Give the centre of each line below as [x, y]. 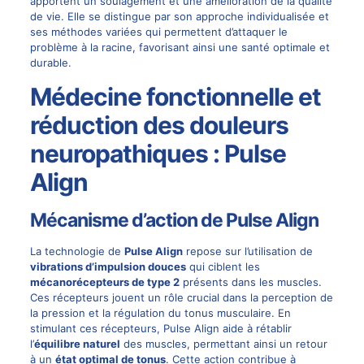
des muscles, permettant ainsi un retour [223, 343]
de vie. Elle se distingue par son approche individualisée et [179, 16]
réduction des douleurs [159, 125]
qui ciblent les [223, 266]
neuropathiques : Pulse [158, 153]
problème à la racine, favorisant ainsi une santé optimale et [180, 47]
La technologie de [77, 251]
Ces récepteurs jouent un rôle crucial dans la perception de [181, 297]
